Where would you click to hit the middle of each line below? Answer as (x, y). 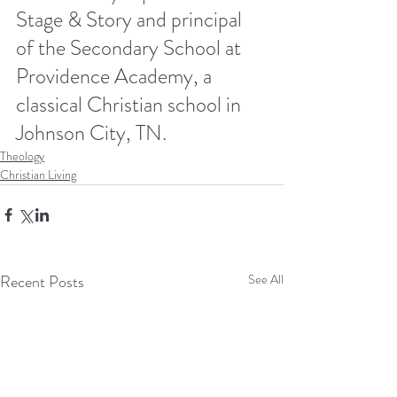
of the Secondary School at (131, 48)
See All (266, 280)
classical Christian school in (131, 105)
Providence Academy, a (116, 77)
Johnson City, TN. (93, 133)
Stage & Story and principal (131, 20)
